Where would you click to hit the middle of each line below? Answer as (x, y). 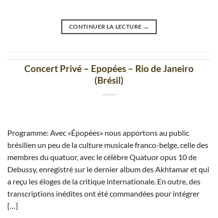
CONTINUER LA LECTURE (106, 27)
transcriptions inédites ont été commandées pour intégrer (103, 194)
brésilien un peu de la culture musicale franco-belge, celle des (108, 145)
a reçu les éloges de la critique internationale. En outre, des (104, 182)
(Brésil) (109, 80)
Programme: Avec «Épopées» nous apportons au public (98, 133)
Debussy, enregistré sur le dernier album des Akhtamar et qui (108, 169)
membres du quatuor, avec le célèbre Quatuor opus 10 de (102, 157)
